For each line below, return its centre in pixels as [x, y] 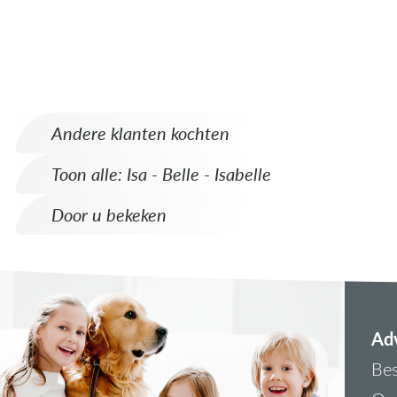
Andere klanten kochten [140, 132]
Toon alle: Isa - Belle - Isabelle [161, 173]
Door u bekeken [109, 214]
